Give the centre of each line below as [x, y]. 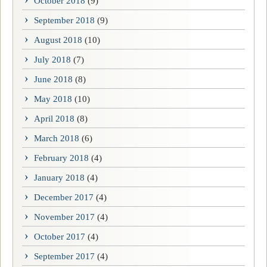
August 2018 [58, 40]
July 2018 [52, 59]
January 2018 [59, 177]
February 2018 [61, 158]
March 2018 [57, 138]
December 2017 [64, 197]
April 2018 [54, 118]
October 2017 [60, 236]
